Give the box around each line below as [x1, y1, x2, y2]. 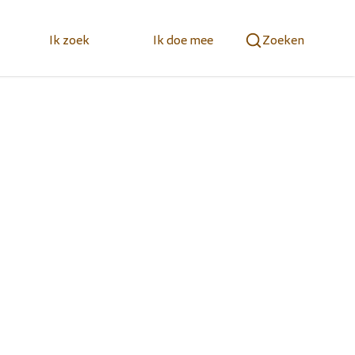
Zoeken [262, 32, 304, 49]
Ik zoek [49, 32, 90, 49]
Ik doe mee [153, 32, 213, 49]
